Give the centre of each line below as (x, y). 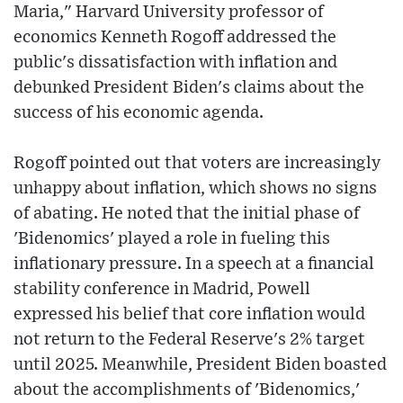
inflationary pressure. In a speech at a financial (194, 264)
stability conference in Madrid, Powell (162, 290)
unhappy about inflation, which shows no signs (195, 189)
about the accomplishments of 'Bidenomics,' (187, 390)
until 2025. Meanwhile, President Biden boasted (200, 365)
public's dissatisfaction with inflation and (175, 63)
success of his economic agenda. (139, 113)
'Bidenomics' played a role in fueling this (172, 239)
